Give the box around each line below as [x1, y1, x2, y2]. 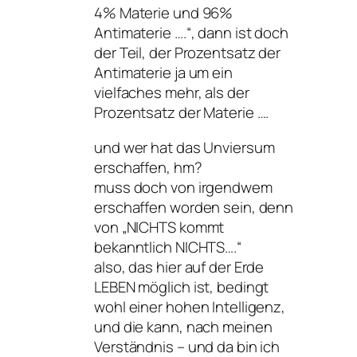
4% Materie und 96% [94, 2, 233, 24]
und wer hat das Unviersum [94, 136, 275, 158]
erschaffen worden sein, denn [94, 196, 294, 218]
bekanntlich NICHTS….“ [94, 236, 241, 257]
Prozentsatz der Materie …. [94, 102, 269, 124]
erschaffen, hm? [94, 156, 202, 178]
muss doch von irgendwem [94, 176, 273, 198]
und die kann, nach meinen [94, 316, 273, 337]
